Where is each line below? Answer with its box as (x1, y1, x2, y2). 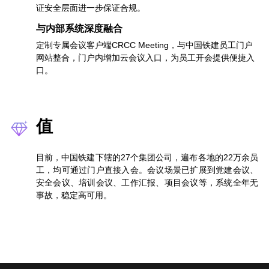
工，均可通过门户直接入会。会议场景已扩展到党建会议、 (35, 165, 259, 175)
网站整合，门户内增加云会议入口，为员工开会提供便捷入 (35, 53, 255, 63)
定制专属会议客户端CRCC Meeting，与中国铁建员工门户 (35, 40, 253, 50)
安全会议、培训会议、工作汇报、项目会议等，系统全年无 (35, 178, 259, 188)
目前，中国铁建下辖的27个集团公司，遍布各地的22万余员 (35, 153, 259, 163)
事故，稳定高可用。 (35, 190, 112, 201)
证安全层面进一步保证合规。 (35, 3, 145, 13)
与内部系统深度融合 (35, 23, 122, 34)
